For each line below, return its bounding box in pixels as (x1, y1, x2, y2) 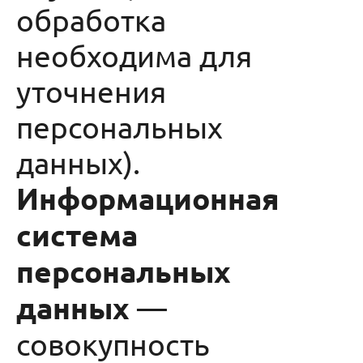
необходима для (16, 37, 252, 73)
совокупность (16, 326, 210, 361)
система (16, 216, 138, 253)
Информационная (16, 180, 280, 216)
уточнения (16, 73, 166, 109)
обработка (16, 2, 166, 37)
